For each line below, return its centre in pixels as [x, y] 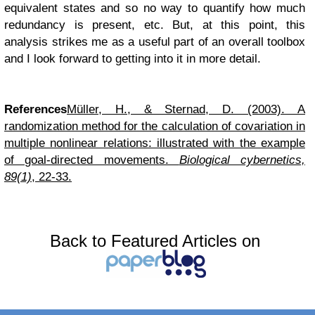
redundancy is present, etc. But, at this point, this [155, 25]
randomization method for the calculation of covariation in [155, 126]
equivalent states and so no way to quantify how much [155, 8]
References [36, 109]
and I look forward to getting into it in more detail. [134, 59]
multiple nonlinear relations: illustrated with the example [155, 143]
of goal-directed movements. [92, 160]
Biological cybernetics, [242, 160]
